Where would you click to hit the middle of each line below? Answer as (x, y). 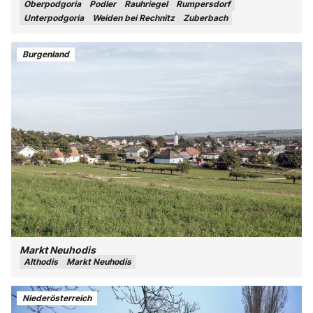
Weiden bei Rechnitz (133, 18)
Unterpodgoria (54, 18)
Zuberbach (205, 18)
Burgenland (46, 54)
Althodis (41, 261)
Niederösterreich (57, 298)
